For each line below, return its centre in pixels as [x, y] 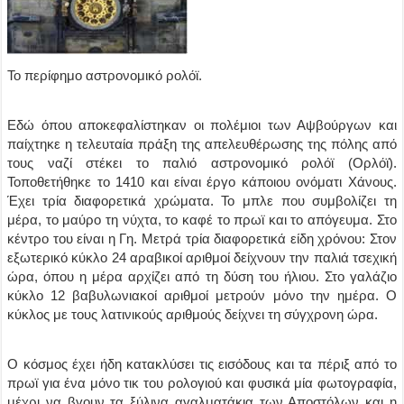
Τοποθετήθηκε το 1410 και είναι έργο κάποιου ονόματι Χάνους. [202, 182]
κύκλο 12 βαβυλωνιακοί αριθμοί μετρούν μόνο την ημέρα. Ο [202, 295]
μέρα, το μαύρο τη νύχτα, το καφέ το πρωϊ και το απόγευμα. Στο [202, 220]
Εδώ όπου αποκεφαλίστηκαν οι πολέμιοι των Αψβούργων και [202, 125]
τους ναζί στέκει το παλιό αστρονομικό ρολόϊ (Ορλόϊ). [202, 163]
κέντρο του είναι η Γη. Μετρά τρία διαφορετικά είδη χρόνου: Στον [202, 239]
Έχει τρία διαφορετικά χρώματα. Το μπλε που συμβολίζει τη [202, 201]
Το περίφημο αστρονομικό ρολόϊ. [105, 75]
